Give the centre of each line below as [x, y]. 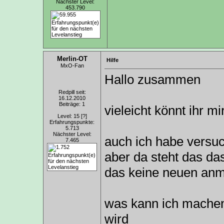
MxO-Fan [72, 65]
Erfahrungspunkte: [72, 122]
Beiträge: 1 [72, 104]
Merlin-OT [72, 59]
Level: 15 [69, 116]
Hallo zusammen [152, 79]
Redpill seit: [72, 92]
